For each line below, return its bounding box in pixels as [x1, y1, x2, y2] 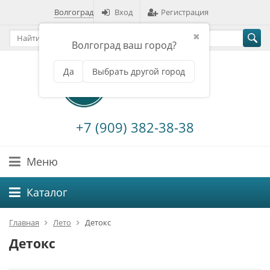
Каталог [27, 185, 67, 200]
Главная [9, 217, 39, 228]
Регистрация [161, 7, 209, 17]
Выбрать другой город [92, 66, 185, 77]
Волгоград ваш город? [72, 39, 177, 52]
